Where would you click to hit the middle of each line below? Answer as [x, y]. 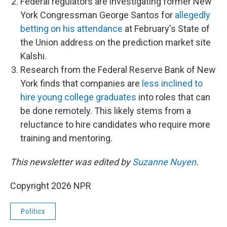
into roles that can [173, 97]
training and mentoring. [66, 138]
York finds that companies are [81, 83]
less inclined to [172, 83]
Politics [33, 211]
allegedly [193, 15]
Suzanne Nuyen [164, 162]
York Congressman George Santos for [98, 15]
